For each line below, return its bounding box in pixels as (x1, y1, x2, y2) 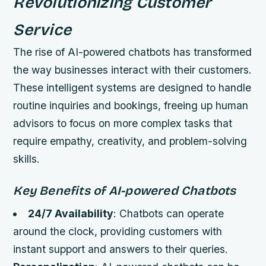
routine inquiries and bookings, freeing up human (13, 99, 249, 112)
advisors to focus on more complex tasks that (13, 116, 233, 129)
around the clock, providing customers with (13, 225, 223, 238)
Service (13, 20, 72, 39)
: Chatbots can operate (113, 207, 224, 220)
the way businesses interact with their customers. (13, 63, 252, 76)
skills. (13, 152, 40, 165)
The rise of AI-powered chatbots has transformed (13, 45, 252, 58)
